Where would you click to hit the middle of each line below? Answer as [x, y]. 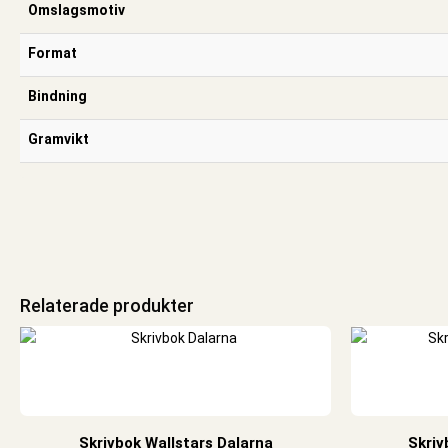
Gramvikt [58, 138]
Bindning [57, 95]
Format [52, 52]
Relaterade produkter [107, 305]
